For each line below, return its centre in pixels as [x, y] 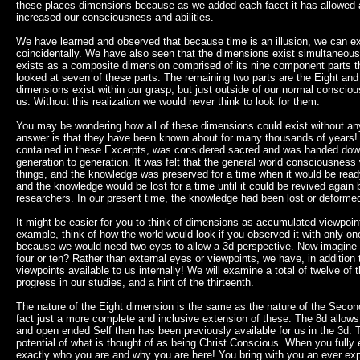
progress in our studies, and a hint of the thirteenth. [135, 283]
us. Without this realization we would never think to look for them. [168, 102]
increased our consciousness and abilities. [115, 18]
